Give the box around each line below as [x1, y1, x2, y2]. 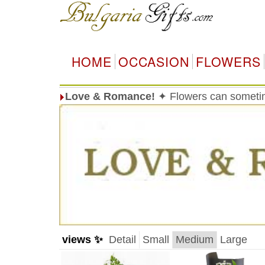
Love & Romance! [64, 91, 155, 102]
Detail [108, 234, 136, 245]
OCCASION [118, 53, 189, 70]
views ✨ [62, 234, 103, 245]
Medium [175, 234, 214, 245]
